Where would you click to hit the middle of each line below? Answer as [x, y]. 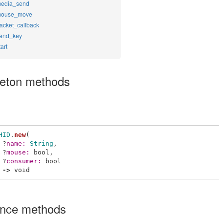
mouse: [20, 152]
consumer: [26, 161]
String [42, 143]
